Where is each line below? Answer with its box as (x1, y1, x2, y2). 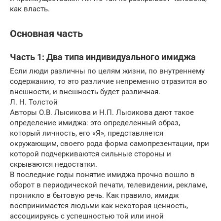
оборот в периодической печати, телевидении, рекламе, (10, 181, 207, 190)
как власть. (10, 4, 50, 13)
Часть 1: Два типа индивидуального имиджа (10, 52, 196, 63)
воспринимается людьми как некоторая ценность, (10, 201, 188, 211)
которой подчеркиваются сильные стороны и (10, 149, 171, 159)
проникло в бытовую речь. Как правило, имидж (10, 191, 179, 200)
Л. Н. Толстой (10, 98, 58, 107)
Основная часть (10, 28, 83, 40)
